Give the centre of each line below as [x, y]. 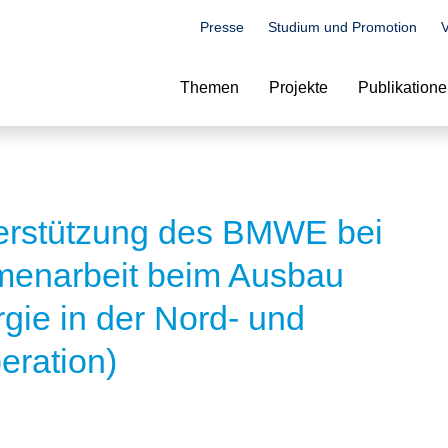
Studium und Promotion [342, 27]
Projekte [298, 87]
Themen [209, 87]
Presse [222, 27]
